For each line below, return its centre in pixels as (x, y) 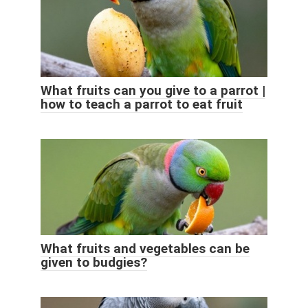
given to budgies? (94, 262)
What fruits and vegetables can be (145, 248)
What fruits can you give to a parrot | (153, 90)
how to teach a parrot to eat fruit (142, 104)
